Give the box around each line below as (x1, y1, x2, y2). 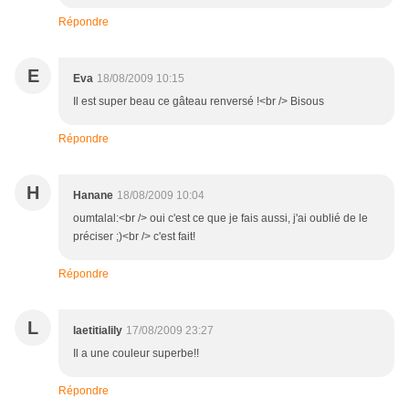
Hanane (73, 189, 113, 203)
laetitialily (73, 324, 122, 338)
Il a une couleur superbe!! (73, 347, 199, 361)
